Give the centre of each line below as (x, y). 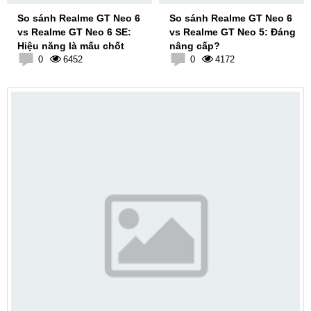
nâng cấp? (195, 45)
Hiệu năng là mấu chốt (71, 45)
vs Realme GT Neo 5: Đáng (233, 32)
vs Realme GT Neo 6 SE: (74, 32)
